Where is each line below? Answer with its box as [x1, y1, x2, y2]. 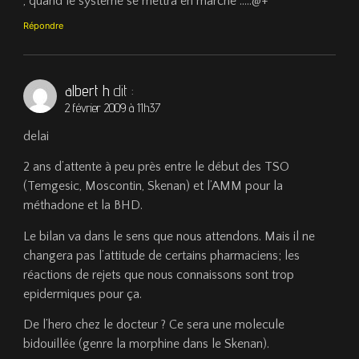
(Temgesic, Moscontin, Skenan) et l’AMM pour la [23, 179, 284, 194]
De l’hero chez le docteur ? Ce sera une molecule [23, 317, 285, 332]
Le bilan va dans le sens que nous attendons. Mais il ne [23, 228, 316, 244]
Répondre [23, 20, 64, 32]
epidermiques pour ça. [23, 286, 143, 301]
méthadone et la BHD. [23, 198, 143, 213]
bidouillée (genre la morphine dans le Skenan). [23, 336, 270, 351]
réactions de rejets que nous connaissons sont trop [23, 267, 295, 282]
